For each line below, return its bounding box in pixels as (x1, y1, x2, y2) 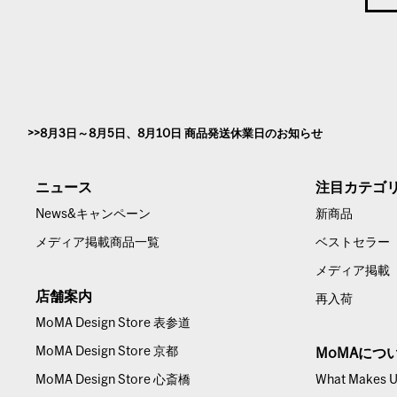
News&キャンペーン (35, 208, 152, 221)
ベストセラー (315, 237, 391, 249)
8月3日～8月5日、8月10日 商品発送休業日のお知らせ (40, 128, 323, 140)
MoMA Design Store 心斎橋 (35, 374, 191, 386)
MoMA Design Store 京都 (35, 346, 179, 358)
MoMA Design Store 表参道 (35, 317, 191, 330)
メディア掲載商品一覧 (35, 237, 160, 249)
